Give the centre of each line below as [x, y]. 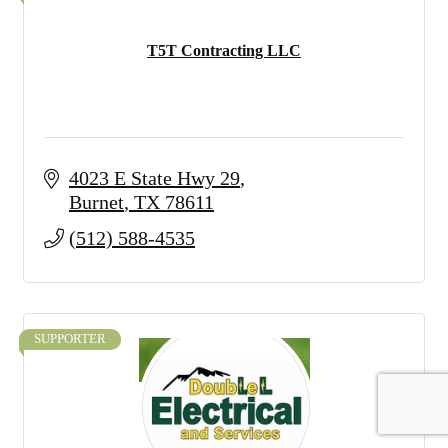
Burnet [96, 202]
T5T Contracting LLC [224, 50]
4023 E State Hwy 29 [154, 178]
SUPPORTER [70, 339]
